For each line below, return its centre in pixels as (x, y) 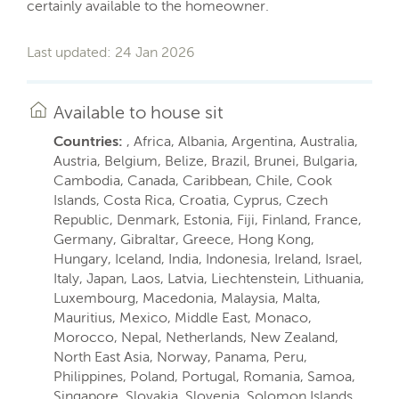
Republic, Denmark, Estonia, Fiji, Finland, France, (208, 220)
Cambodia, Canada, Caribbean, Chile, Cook (193, 180)
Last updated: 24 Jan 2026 (111, 52)
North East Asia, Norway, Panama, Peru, (180, 357)
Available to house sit (138, 112)
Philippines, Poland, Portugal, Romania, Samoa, (204, 376)
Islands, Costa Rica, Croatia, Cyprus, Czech (191, 200)
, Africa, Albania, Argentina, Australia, (240, 141)
